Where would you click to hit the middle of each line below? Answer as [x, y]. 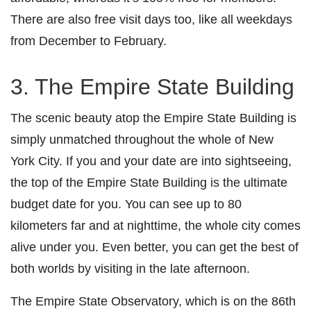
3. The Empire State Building [152, 87]
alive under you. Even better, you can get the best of [154, 247]
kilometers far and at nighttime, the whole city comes [155, 226]
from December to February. [89, 41]
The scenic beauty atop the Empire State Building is [153, 118]
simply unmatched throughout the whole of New [142, 140]
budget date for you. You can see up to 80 [126, 204]
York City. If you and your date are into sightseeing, [151, 161]
